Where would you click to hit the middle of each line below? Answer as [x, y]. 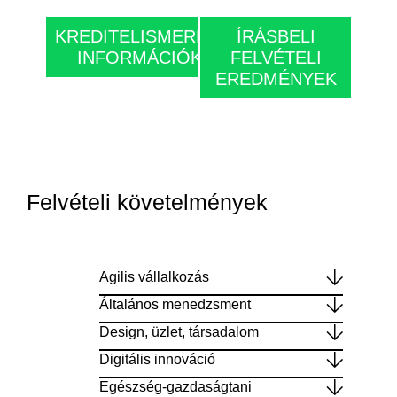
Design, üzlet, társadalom [179, 331]
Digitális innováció [157, 359]
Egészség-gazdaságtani [175, 386]
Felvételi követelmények [147, 202]
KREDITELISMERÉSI [140, 36]
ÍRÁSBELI [276, 36]
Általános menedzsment [175, 304]
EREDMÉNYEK [276, 78]
